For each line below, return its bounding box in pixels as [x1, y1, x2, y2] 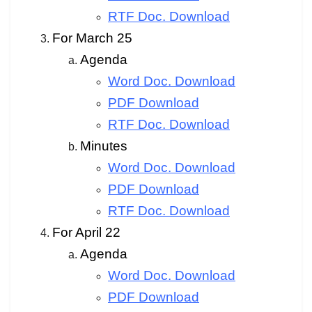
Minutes [80, 138, 127, 153]
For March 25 [52, 30, 132, 45]
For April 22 [52, 224, 120, 240]
